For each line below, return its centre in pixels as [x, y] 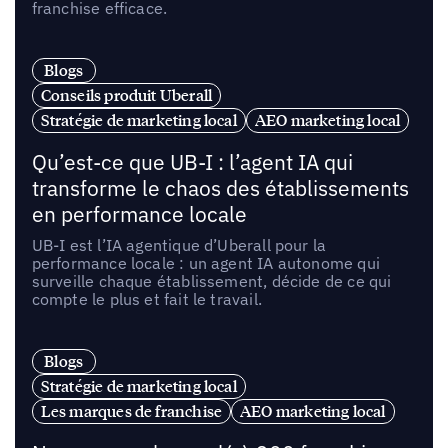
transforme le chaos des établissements [220, 189]
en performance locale [139, 215]
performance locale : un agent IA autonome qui [205, 263]
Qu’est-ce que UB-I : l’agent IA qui [192, 163]
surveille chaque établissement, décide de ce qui [211, 281]
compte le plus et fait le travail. [146, 299]
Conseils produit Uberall [126, 95]
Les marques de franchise [131, 410]
